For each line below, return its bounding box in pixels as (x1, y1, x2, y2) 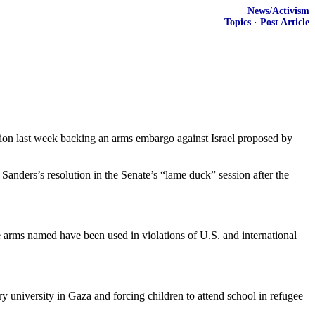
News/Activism (247, 6, 309, 16)
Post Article (260, 17, 309, 27)
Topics (224, 17, 251, 27)
